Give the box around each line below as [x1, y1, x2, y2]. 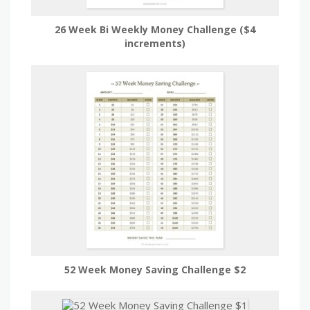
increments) [125, 36, 185, 50]
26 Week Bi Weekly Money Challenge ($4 [55, 22, 255, 36]
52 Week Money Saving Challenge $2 [64, 262, 246, 276]
